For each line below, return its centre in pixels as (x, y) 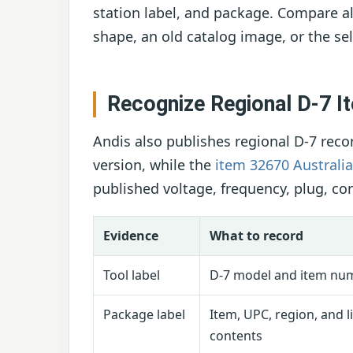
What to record (256, 236)
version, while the (154, 165)
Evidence (131, 236)
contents (236, 336)
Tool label (132, 275)
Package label (144, 315)
